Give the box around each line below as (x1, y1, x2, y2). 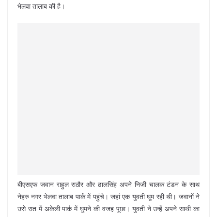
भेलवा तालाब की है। (17, 2, 65, 10)
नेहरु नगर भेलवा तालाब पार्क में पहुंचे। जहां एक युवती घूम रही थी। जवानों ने (17, 193, 200, 201)
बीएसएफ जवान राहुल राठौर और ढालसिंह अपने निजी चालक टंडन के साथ (17, 181, 200, 188)
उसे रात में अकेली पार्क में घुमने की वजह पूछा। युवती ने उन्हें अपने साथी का (17, 205, 200, 213)
